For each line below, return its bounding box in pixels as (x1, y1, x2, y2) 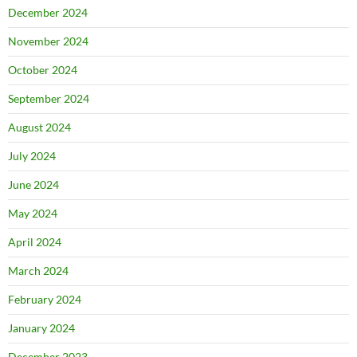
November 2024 (8, 34, 88, 49)
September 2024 (8, 92, 89, 106)
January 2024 (8, 321, 75, 335)
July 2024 (8, 149, 56, 163)
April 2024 (8, 235, 61, 249)
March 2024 (8, 264, 69, 278)
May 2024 (8, 206, 57, 221)
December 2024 (8, 6, 88, 20)
